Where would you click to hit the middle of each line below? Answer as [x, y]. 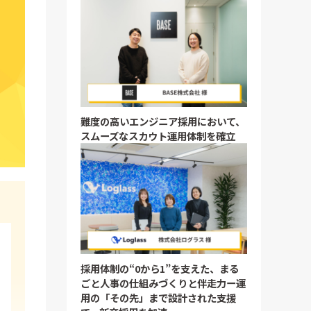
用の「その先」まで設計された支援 [158, 298]
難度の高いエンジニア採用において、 [163, 121]
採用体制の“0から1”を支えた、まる [160, 269]
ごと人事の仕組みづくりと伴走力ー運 [163, 283]
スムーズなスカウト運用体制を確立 [158, 136]
